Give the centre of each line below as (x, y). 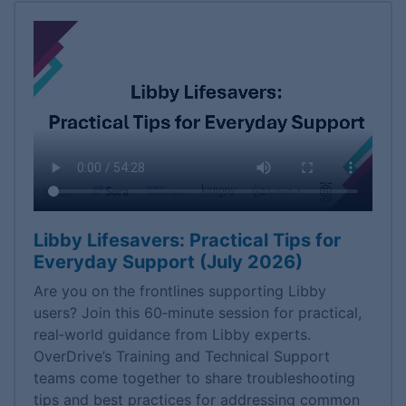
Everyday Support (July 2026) (168, 262)
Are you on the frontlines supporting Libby (180, 291)
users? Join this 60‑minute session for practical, (198, 313)
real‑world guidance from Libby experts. (172, 335)
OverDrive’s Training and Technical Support (182, 357)
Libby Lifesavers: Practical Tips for (187, 241)
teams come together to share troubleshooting (194, 378)
